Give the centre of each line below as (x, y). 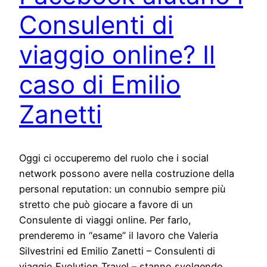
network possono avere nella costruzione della (127, 173)
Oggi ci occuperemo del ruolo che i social (114, 158)
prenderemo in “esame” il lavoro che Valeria (119, 235)
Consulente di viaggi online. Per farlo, (105, 220)
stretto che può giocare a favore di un (106, 204)
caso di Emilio (100, 85)
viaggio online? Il (117, 55)
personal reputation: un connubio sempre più (122, 189)
